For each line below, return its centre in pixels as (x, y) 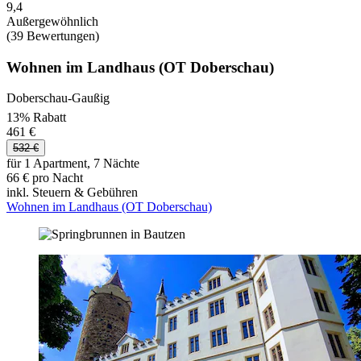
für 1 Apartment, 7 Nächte (73, 163)
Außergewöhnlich (52, 21)
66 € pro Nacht (45, 177)
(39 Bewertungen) (53, 35)
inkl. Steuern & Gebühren (72, 192)
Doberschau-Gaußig (58, 98)
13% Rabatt (36, 117)
